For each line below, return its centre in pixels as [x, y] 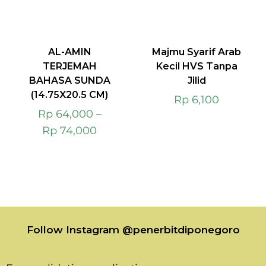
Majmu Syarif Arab [197, 52]
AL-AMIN [69, 52]
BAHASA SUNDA [69, 80]
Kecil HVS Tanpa [197, 66]
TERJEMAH [69, 66]
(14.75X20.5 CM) [69, 95]
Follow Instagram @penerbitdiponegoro [133, 230]
